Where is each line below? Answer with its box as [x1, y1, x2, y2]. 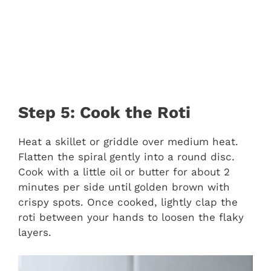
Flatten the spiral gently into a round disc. [18, 150, 235, 163]
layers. [18, 226, 51, 238]
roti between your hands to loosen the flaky [18, 211, 244, 223]
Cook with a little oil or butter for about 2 [18, 165, 230, 178]
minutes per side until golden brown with [18, 180, 230, 193]
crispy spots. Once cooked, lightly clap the [18, 195, 238, 208]
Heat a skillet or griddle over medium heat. [18, 135, 238, 148]
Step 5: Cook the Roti [18, 102, 191, 122]
